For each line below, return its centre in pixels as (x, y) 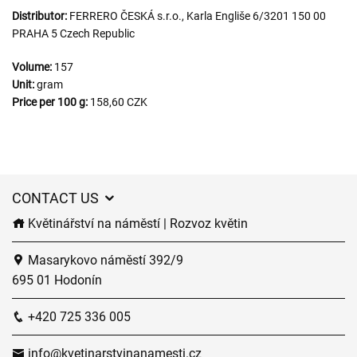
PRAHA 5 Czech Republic (73, 33)
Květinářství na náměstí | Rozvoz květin (136, 224)
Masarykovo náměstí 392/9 (104, 260)
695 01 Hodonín (57, 280)
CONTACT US (57, 198)
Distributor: (41, 16)
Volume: (32, 67)
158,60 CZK (118, 102)
